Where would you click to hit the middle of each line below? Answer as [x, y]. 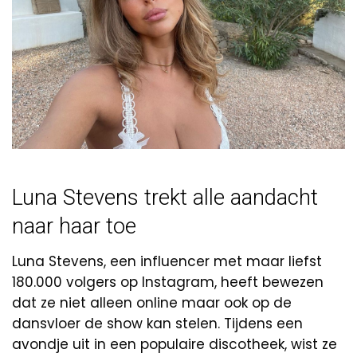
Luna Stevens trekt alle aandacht [165, 197]
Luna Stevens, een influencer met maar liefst [167, 262]
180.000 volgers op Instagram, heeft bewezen [168, 282]
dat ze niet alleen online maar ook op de [152, 303]
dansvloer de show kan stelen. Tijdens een [157, 324]
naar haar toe [74, 226]
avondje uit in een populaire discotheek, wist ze [175, 345]
